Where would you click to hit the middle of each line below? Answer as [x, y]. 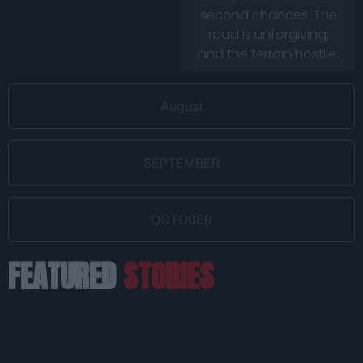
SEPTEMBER [181, 163]
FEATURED [66, 276]
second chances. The [268, 15]
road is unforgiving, [268, 35]
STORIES [169, 276]
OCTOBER [181, 220]
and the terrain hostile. [268, 54]
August [181, 107]
